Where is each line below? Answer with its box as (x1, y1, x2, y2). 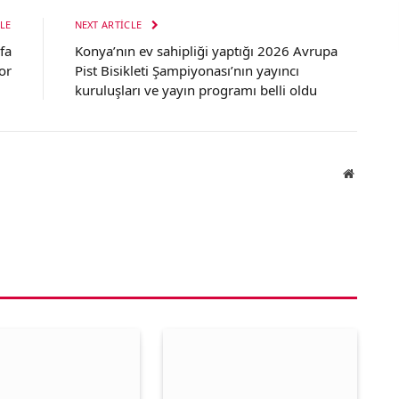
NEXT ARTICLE (74, 18, 145, 32)
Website (353, 167, 393, 180)
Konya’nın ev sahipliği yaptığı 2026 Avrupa (74, 42, 338, 61)
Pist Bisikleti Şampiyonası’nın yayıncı (74, 61, 299, 80)
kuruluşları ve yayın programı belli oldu (74, 81, 317, 100)
